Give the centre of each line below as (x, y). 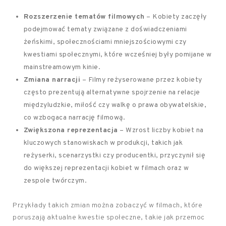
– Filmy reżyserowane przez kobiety (141, 80)
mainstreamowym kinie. (62, 67)
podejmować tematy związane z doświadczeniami (105, 30)
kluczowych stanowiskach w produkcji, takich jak (103, 143)
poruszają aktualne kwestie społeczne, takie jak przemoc (109, 218)
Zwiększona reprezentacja (71, 130)
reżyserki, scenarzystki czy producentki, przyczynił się (115, 156)
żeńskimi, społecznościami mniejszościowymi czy (105, 42)
